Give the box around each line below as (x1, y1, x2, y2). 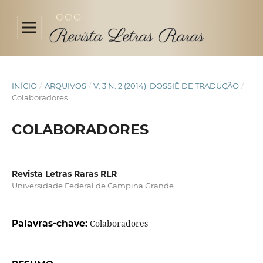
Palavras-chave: (11, 218, 90, 230)
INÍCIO (11, 80, 37, 90)
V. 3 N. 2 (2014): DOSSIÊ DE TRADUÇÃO (93, 80, 240, 90)
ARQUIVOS (44, 80, 86, 90)
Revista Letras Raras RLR (11, 168, 117, 179)
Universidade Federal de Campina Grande (11, 181, 174, 190)
